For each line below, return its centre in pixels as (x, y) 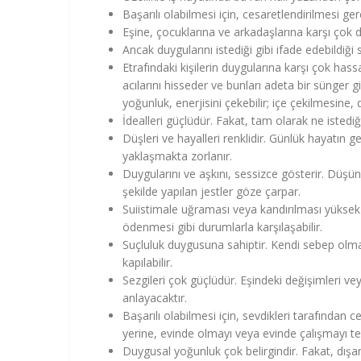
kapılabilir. (147, 262)
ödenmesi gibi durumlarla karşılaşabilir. (222, 226)
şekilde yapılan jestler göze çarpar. (212, 191)
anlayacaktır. (155, 297)
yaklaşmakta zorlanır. (177, 156)
